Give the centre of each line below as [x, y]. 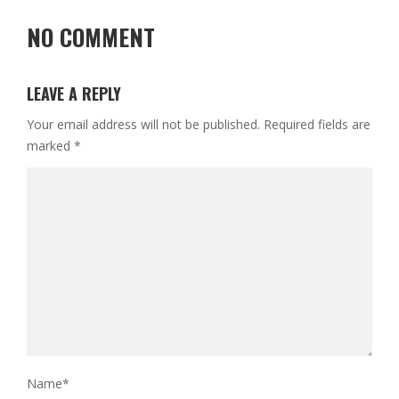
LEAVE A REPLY [74, 93]
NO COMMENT [91, 37]
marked [50, 145]
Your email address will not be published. [143, 124]
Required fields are [317, 124]
